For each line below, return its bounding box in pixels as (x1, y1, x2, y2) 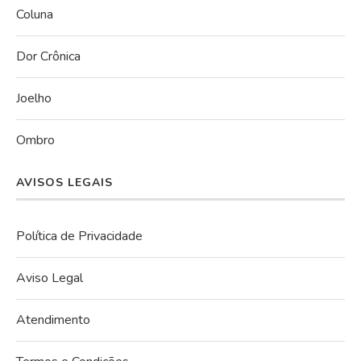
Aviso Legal (16, 268, 83, 287)
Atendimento (16, 310, 90, 329)
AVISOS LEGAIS (16, 174, 113, 190)
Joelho (16, 89, 52, 107)
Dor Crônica (16, 47, 81, 65)
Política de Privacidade (16, 226, 143, 245)
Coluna (16, 5, 53, 23)
